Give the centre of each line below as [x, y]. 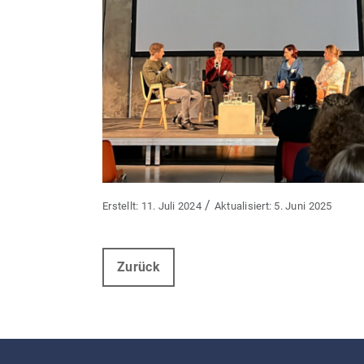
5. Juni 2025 [303, 206]
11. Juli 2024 [171, 206]
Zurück [139, 267]
